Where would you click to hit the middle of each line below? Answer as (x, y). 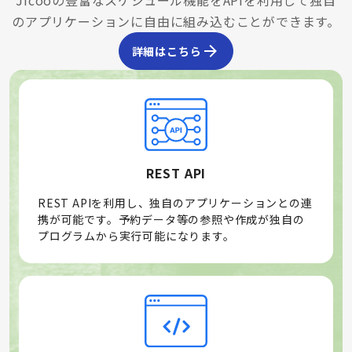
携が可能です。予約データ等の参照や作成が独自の (171, 219)
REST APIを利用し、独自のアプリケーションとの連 (175, 202)
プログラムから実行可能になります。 (136, 235)
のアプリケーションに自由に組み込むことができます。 (176, 22)
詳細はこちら (167, 51)
